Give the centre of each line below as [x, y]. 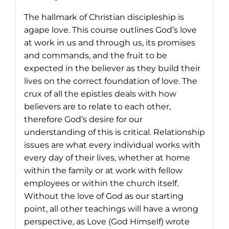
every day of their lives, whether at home [107, 157]
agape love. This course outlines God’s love [110, 30]
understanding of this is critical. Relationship [114, 132]
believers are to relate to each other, [97, 106]
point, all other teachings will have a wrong [111, 209]
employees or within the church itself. [101, 183]
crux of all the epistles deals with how [100, 94]
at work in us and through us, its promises [109, 42]
